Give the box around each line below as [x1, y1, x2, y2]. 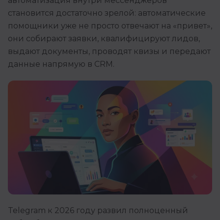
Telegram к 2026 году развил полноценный [8, 206, 188, 216]
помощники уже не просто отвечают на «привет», [8, 21, 212, 30]
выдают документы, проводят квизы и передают [8, 47, 211, 56]
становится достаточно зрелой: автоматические [8, 8, 206, 18]
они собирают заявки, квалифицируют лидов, [8, 34, 200, 43]
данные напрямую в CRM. [8, 59, 114, 69]
